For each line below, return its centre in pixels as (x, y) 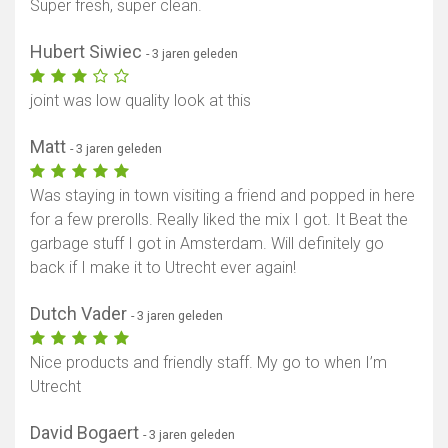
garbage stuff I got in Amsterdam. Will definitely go (207, 244)
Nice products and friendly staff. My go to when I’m (208, 363)
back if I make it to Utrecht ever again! (163, 268)
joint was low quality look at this (140, 101)
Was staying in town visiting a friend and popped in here (222, 196)
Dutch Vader (80, 314)
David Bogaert (86, 433)
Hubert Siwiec (88, 52)
